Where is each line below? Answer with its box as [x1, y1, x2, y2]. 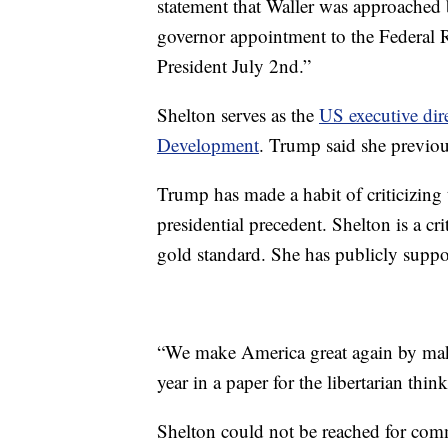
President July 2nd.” [157, 53, 311, 78]
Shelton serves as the [157, 102, 319, 127]
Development [157, 132, 259, 157]
